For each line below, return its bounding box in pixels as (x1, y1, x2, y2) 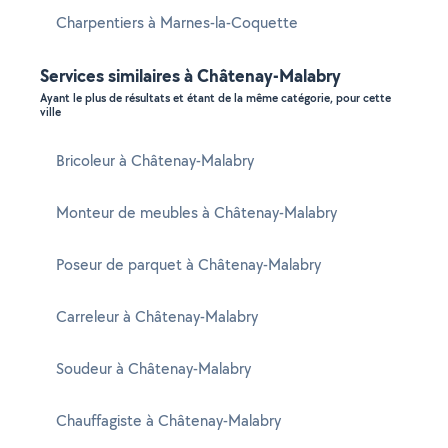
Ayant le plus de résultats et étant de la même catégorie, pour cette (40, 90, 391, 106)
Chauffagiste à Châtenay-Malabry (56, 410, 281, 431)
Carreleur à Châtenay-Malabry (56, 306, 258, 327)
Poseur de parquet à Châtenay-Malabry (56, 254, 321, 275)
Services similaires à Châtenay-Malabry (40, 63, 341, 88)
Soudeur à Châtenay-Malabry (56, 358, 251, 379)
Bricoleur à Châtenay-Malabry (56, 150, 254, 171)
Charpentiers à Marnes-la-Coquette (56, 12, 298, 33)
